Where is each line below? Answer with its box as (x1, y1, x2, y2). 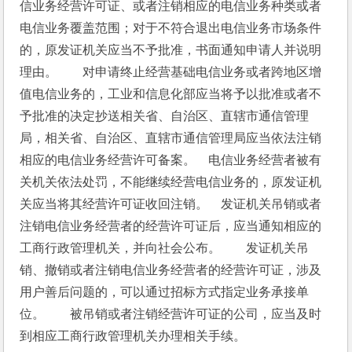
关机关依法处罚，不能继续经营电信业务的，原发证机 (20, 175, 322, 189)
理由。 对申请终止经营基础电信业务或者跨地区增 (20, 65, 322, 79)
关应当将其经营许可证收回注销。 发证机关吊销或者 (20, 197, 322, 211)
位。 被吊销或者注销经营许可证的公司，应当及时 (20, 307, 322, 321)
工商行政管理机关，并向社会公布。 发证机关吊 (20, 241, 310, 255)
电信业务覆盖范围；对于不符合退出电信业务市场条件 (20, 21, 322, 35)
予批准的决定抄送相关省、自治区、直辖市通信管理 (20, 109, 310, 123)
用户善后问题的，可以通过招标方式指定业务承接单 (20, 285, 310, 299)
